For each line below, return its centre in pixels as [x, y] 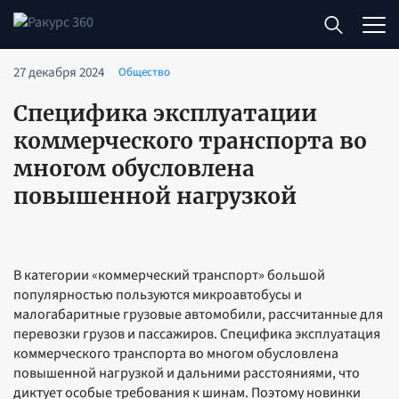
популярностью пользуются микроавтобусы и [158, 295]
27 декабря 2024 [59, 72]
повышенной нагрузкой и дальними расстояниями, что [187, 373]
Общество [144, 72]
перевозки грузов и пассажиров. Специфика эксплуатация [197, 334]
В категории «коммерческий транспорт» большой [169, 275]
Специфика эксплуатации [165, 114]
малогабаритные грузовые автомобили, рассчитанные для [198, 314]
